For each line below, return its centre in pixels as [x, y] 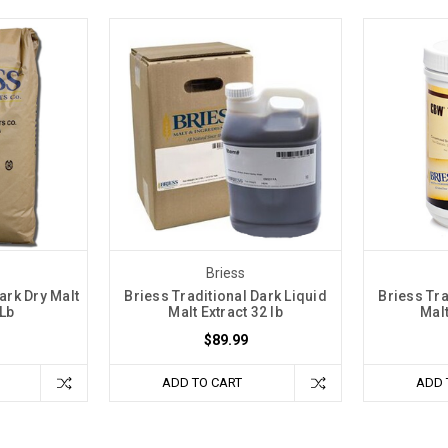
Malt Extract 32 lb [225, 311]
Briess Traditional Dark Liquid [225, 295]
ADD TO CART [202, 382]
